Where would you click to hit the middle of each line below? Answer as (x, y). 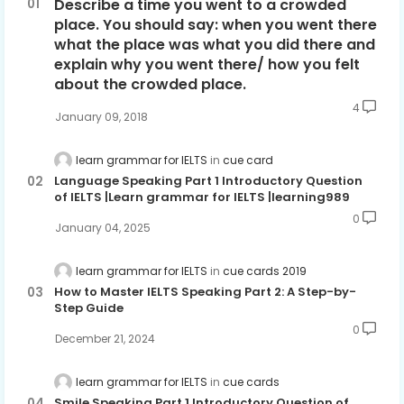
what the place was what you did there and (215, 44)
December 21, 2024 (105, 339)
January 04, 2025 (103, 227)
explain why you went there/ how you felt (207, 64)
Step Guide (89, 308)
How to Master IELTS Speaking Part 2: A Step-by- (205, 292)
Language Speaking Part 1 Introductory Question (208, 180)
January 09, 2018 (101, 116)
